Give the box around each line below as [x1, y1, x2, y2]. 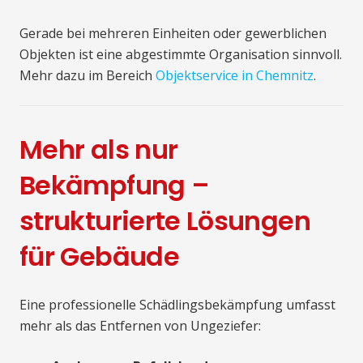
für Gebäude [19, 237, 179, 275]
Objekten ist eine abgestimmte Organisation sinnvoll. [19, 45, 342, 63]
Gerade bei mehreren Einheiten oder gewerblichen [19, 23, 327, 42]
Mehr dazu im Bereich [19, 66, 156, 84]
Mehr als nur [19, 130, 178, 168]
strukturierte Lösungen [19, 202, 310, 239]
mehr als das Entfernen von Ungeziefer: [19, 316, 261, 335]
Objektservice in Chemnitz [156, 66, 314, 84]
